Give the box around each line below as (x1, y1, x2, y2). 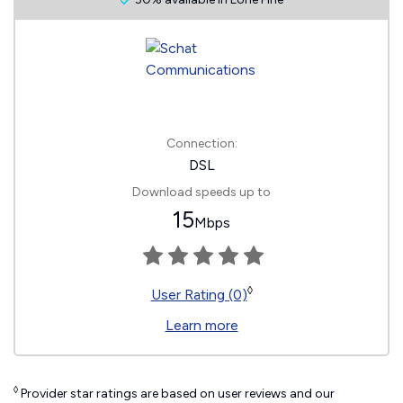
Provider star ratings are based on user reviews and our (18, 386, 335, 401)
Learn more (165, 317, 238, 334)
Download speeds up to (132, 184, 271, 200)
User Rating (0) (150, 286, 247, 303)
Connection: (166, 136, 237, 151)
